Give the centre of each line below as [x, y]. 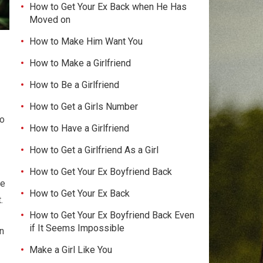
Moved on [50, 20]
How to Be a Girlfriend [74, 85]
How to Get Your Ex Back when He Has [108, 7]
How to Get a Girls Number [84, 107]
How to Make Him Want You [86, 41]
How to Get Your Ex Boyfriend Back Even [112, 215]
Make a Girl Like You [71, 250]
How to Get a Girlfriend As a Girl [94, 150]
